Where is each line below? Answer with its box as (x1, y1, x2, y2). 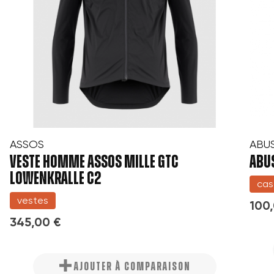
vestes (17, 194, 48, 206)
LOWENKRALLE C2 (10, 169, 101, 188)
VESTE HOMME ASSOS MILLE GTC (10, 152, 179, 171)
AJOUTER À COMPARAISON (73, 260, 191, 273)
